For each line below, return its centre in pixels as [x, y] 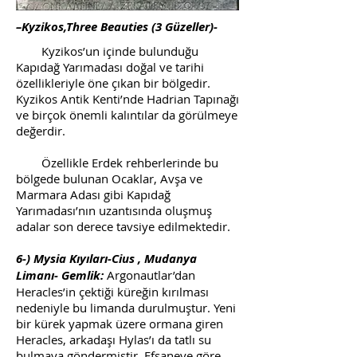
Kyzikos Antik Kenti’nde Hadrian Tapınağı [127, 99]
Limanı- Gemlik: [60, 275]
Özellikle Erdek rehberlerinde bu [117, 163]
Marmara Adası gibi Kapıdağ [93, 194]
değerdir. [41, 131]
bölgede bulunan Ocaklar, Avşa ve [109, 178]
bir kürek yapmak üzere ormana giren [120, 324]
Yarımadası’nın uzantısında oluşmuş [114, 210]
